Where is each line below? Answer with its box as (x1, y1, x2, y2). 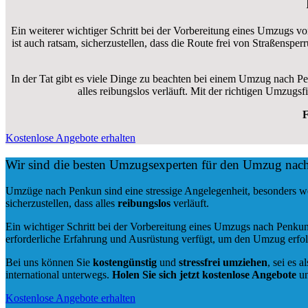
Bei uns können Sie (5, 256, 93, 269)
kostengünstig (93, 256, 157, 269)
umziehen (223, 256, 267, 269)
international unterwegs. (5, 269, 112, 281)
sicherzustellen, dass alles (5, 197, 118, 210)
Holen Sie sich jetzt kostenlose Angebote (112, 269, 296, 281)
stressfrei (179, 256, 220, 269)
